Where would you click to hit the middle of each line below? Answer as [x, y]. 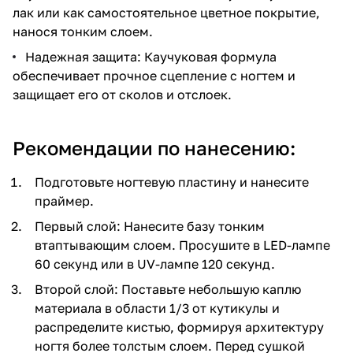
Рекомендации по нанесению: [154, 147]
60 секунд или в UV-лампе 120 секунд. [155, 264]
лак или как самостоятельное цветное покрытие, [166, 12]
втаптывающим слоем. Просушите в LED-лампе [182, 245]
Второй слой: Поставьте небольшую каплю [168, 289]
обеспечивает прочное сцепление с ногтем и [154, 75]
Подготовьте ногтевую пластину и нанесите [172, 182]
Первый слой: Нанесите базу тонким [150, 226]
